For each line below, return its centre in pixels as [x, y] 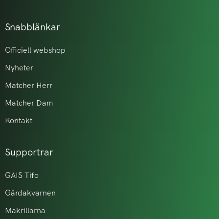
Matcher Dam [29, 103]
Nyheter [19, 68]
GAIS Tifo [22, 175]
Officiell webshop [35, 50]
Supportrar [29, 152]
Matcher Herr [29, 86]
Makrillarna [25, 211]
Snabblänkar [33, 27]
